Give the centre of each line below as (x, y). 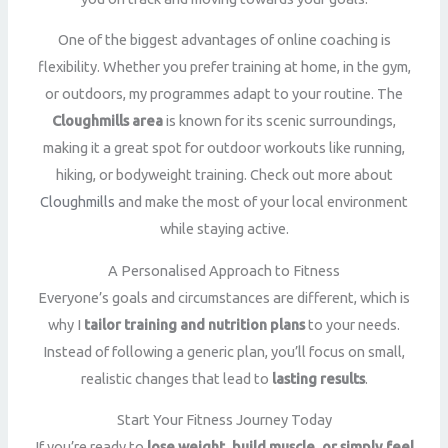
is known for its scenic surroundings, (279, 121)
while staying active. (224, 229)
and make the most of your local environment (261, 202)
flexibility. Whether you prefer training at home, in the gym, (224, 67)
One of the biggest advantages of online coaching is (224, 40)
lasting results (318, 378)
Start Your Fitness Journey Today (224, 420)
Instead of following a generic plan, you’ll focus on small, (224, 351)
